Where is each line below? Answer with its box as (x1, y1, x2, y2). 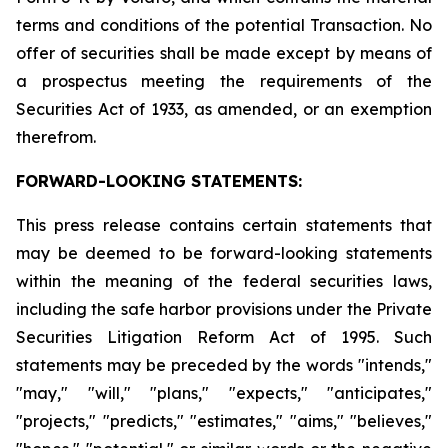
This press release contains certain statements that (16, 215, 432, 235)
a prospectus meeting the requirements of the (16, 71, 432, 91)
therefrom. (16, 127, 96, 147)
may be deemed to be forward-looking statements (16, 243, 432, 263)
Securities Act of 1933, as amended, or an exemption (16, 99, 432, 119)
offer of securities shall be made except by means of (16, 43, 432, 63)
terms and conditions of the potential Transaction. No (16, 15, 432, 35)
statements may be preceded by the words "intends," (16, 355, 432, 375)
